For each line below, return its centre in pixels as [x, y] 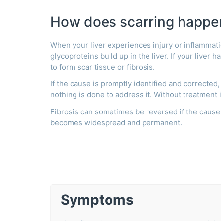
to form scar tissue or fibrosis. [104, 67]
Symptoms [97, 200]
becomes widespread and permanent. [116, 123]
